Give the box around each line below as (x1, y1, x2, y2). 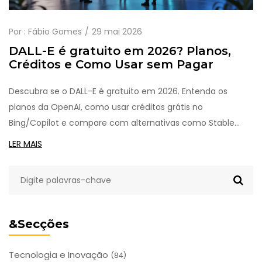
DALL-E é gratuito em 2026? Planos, (9, 44, 231, 58)
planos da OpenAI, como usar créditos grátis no (9, 101, 203, 113)
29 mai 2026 (92, 26, 142, 38)
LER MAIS (9, 138, 42, 150)
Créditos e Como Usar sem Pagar (9, 57, 213, 72)
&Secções (9, 217, 69, 232)
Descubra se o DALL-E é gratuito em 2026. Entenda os (9, 85, 227, 98)
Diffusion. (9, 133, 47, 145)
